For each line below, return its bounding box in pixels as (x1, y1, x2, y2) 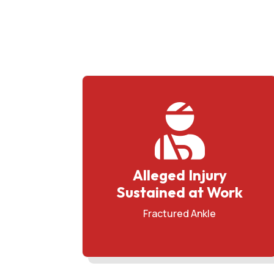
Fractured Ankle (143, 207, 217, 221)
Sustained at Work (116, 183, 243, 202)
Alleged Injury (132, 166, 227, 185)
